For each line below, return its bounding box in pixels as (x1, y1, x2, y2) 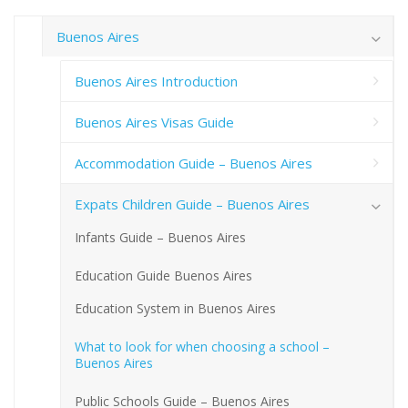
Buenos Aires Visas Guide (75, 112, 234, 131)
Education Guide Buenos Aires (75, 266, 252, 284)
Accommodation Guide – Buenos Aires (75, 153, 312, 172)
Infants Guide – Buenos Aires (75, 228, 246, 246)
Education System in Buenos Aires (75, 299, 276, 317)
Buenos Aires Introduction (75, 71, 238, 90)
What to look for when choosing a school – (75, 337, 330, 355)
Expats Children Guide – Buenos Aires (75, 194, 310, 213)
